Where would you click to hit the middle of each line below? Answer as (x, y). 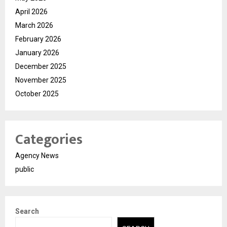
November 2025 (41, 80)
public (25, 169)
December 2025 (41, 66)
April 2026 (31, 11)
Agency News (37, 155)
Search (27, 211)
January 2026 (37, 52)
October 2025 (37, 93)
